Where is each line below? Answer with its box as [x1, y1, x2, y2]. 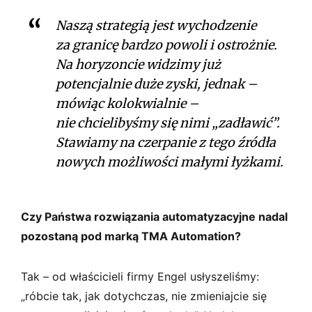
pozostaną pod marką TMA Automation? [21, 228, 241, 243]
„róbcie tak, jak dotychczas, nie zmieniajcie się [21, 288, 267, 303]
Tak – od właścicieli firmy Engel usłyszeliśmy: [21, 269, 259, 283]
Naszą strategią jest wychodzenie [56, 17, 256, 33]
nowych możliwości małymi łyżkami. [56, 153, 283, 170]
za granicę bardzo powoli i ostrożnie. [56, 36, 277, 53]
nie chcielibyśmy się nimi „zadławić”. [56, 114, 280, 131]
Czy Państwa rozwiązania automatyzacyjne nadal [21, 209, 288, 224]
